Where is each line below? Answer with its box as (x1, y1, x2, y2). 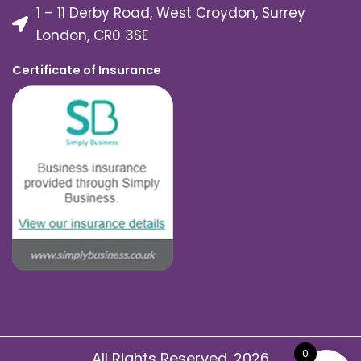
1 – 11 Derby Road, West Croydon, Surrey (36, 3, 305, 23)
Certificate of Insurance (12, 62, 161, 79)
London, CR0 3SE (36, 26, 148, 46)
